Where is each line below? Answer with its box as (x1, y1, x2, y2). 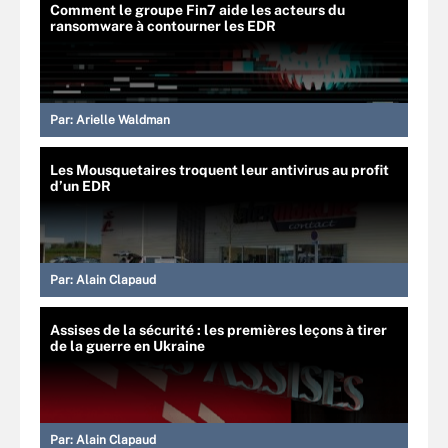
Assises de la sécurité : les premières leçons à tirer (50, 321, 387, 338)
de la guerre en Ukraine (50, 337, 205, 354)
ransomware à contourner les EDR (50, 17, 276, 34)
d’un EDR (50, 177, 111, 194)
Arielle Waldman (76, 112, 170, 127)
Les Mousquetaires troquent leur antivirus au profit (50, 161, 389, 178)
